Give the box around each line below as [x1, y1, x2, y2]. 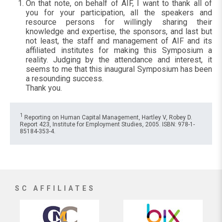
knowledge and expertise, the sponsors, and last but [26, 27, 212, 37]
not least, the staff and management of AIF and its [26, 36, 212, 46]
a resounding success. [26, 74, 106, 84]
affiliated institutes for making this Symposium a [26, 46, 212, 55]
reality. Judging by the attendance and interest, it [26, 55, 212, 65]
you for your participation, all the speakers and [26, 8, 212, 18]
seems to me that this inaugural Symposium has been [26, 64, 212, 74]
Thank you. [10, 83, 62, 93]
